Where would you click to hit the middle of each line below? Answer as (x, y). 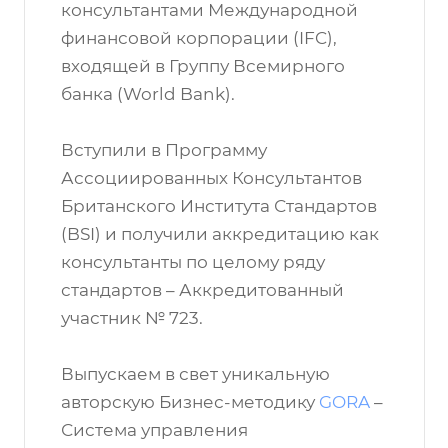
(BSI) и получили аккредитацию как (220, 234)
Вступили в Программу (164, 150)
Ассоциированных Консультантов (211, 178)
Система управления (154, 430)
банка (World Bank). (148, 94)
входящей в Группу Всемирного (203, 66)
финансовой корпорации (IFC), (199, 38)
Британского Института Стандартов (219, 206)
